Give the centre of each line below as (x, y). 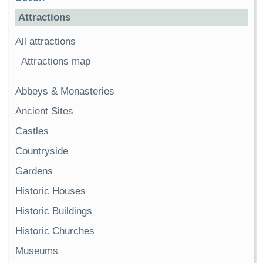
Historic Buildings (54, 211)
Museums (37, 251)
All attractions (45, 42)
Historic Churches (55, 231)
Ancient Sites (44, 112)
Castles (32, 131)
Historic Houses (50, 191)
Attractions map (56, 62)
